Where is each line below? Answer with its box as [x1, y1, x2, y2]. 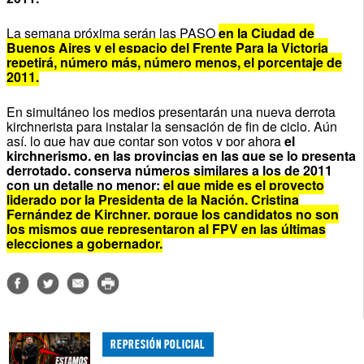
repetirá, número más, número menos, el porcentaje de [6, 52, 342, 71]
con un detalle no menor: [6, 175, 163, 194]
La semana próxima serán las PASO [6, 23, 219, 42]
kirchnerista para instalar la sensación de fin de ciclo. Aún [6, 116, 337, 136]
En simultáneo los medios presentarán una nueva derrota [6, 102, 336, 121]
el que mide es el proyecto [162, 175, 324, 194]
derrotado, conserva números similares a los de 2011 [6, 160, 332, 180]
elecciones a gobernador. [6, 233, 162, 253]
